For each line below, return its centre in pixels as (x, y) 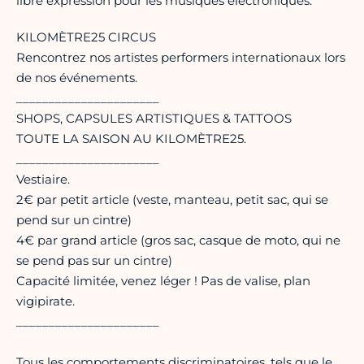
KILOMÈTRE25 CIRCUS (86, 37)
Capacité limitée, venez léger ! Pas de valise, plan (163, 281)
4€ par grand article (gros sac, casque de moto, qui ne (178, 240)
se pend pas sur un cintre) (94, 261)
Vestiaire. (43, 180)
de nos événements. (77, 78)
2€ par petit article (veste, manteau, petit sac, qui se (172, 200)
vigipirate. (45, 301)
